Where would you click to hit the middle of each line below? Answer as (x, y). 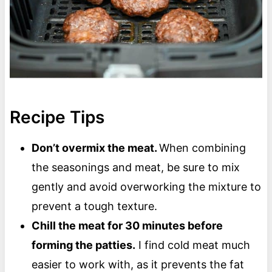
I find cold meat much (192, 245)
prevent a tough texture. (94, 206)
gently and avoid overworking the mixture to (146, 187)
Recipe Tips (57, 117)
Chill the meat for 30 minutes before (127, 226)
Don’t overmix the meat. (95, 148)
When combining (202, 148)
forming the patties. (83, 245)
